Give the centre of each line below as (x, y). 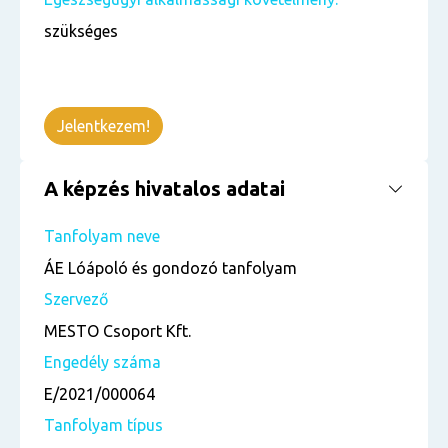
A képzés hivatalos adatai (164, 188)
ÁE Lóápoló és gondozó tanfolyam (170, 268)
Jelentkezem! (103, 126)
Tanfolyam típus (103, 425)
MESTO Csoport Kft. (117, 331)
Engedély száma (102, 362)
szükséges (81, 31)
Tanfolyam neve (102, 236)
